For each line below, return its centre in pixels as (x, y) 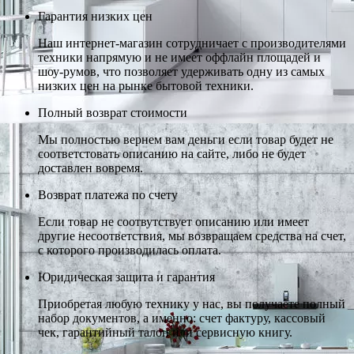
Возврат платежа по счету (108, 194)
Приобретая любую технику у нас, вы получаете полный (192, 303)
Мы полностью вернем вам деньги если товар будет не (186, 139)
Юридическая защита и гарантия (126, 277)
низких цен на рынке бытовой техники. (146, 85)
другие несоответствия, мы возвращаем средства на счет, (192, 235)
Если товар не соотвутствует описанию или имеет (173, 221)
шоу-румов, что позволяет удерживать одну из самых (181, 71)
